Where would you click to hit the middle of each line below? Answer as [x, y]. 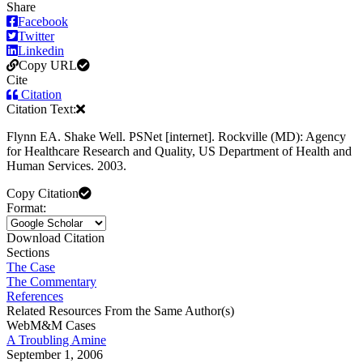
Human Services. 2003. [66, 165]
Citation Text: [41, 109]
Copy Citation [43, 193]
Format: [26, 207]
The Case [31, 267]
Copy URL [48, 65]
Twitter [36, 36]
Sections [28, 252]
